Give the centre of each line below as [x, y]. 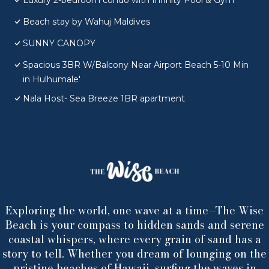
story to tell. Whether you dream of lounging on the [134, 254]
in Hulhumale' [52, 80]
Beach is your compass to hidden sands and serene [134, 225]
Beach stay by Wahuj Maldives [86, 22]
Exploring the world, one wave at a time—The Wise [134, 211]
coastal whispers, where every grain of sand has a [134, 240]
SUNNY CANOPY [59, 44]
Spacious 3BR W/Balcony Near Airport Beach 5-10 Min [136, 65]
